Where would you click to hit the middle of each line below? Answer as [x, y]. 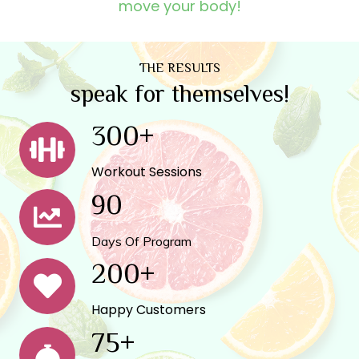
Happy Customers [149, 309]
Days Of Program [141, 241]
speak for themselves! [179, 93]
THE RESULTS [179, 68]
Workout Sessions [147, 171]
